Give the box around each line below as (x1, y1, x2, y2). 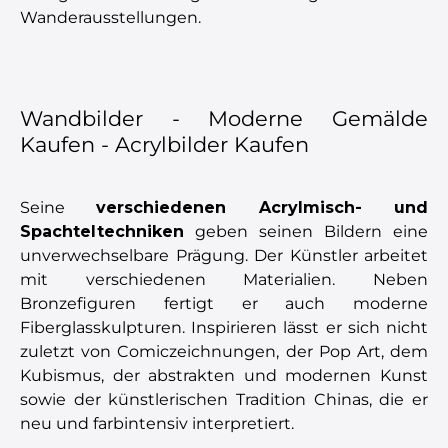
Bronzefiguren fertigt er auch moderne (20, 293, 428, 313)
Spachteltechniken (20, 221, 184, 241)
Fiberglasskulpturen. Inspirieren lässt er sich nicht (20, 317, 428, 337)
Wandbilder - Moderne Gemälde (20, 105, 428, 131)
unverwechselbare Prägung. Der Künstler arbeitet (20, 245, 428, 265)
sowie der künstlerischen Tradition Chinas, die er (20, 389, 428, 409)
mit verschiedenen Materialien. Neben (20, 269, 428, 289)
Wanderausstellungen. (20, 7, 201, 27)
